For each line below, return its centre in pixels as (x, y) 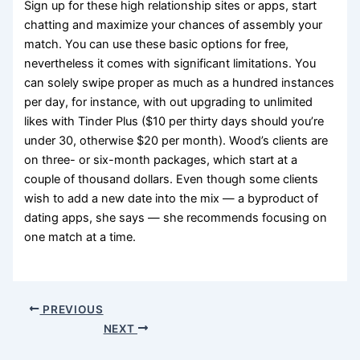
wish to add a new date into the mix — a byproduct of (172, 198)
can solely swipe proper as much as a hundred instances (180, 82)
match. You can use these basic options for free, (157, 44)
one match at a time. (80, 237)
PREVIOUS (72, 309)
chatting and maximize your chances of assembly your (174, 25)
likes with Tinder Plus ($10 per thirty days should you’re (174, 121)
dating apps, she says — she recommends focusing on (176, 217)
